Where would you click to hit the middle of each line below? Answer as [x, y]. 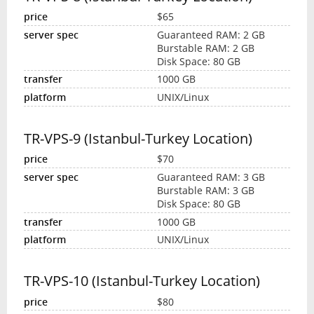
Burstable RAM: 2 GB [206, 48]
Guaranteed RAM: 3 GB [211, 177]
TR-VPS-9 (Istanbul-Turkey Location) [138, 138]
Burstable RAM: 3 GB [206, 190]
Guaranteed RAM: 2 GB [211, 34]
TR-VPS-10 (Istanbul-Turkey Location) [142, 280]
